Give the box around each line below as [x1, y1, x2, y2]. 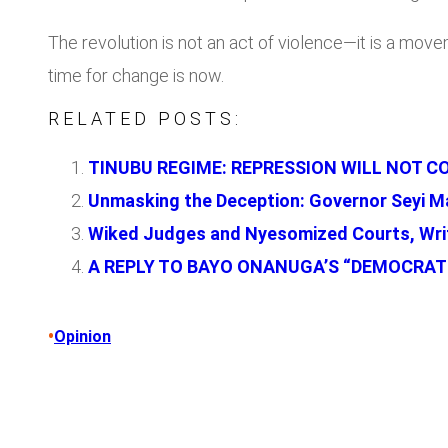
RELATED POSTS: [48, 108, 242, 130]
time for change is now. [48, 65, 224, 87]
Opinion [54, 327, 111, 347]
